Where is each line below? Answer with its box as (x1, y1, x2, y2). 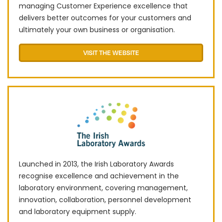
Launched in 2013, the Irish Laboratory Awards (19, 159, 174, 169)
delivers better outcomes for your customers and (19, 12, 191, 23)
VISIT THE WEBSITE (83, 48, 139, 56)
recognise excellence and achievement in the (19, 171, 179, 181)
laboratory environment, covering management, (19, 183, 188, 193)
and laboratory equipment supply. (19, 207, 136, 217)
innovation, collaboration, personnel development (19, 195, 191, 205)
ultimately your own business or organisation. (19, 24, 175, 35)
